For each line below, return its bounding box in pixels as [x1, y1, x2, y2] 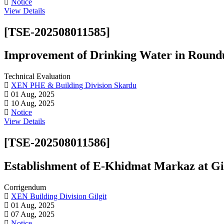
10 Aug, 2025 [9, 99, 54, 108]
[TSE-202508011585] [4, 25, 110, 38]
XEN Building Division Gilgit [11, 192, 106, 201]
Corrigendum [4, 183, 46, 192]
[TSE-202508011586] [4, 136, 110, 149]
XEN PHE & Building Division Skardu [11, 81, 136, 90]
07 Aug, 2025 [9, 210, 54, 219]
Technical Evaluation [4, 72, 72, 81]
